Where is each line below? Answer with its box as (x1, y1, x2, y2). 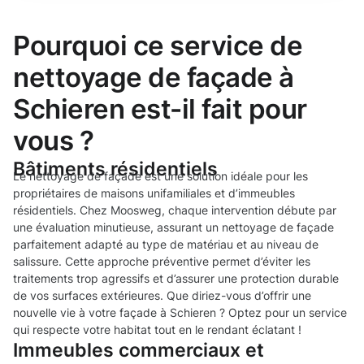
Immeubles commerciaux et (13, 339, 264, 362)
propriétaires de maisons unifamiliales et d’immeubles (13, 186, 295, 201)
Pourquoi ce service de (13, 29, 303, 63)
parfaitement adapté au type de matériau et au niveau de (13, 237, 318, 252)
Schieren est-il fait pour (13, 93, 307, 126)
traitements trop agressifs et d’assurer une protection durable (13, 271, 339, 286)
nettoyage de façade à (13, 61, 294, 94)
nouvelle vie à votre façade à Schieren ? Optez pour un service (13, 305, 347, 320)
